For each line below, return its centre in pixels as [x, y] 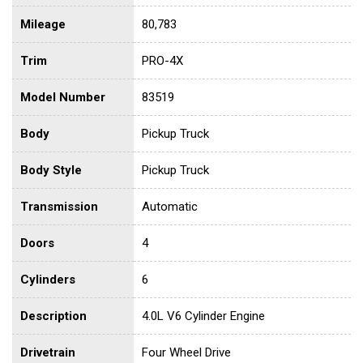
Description [53, 316]
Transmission [59, 207]
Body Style [51, 171]
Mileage [43, 25]
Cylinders [48, 280]
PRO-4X [162, 61]
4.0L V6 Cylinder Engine [203, 316]
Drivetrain [48, 353]
